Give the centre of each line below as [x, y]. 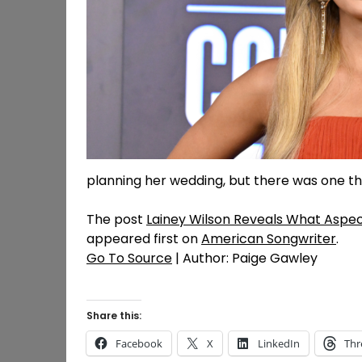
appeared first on [144, 239]
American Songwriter [269, 239]
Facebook [139, 344]
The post [116, 220]
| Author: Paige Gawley [245, 259]
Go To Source [129, 259]
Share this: [114, 316]
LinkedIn [279, 344]
